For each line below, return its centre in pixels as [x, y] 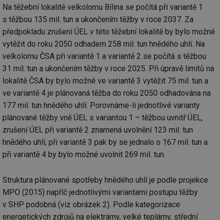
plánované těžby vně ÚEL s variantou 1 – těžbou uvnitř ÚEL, [103, 118]
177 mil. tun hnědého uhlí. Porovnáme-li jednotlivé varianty [101, 106]
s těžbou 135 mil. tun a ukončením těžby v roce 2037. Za [98, 20]
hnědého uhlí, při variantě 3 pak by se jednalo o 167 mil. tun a [105, 142]
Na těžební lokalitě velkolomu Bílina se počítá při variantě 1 [103, 7]
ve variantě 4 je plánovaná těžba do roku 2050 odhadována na [107, 93]
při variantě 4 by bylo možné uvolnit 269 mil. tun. [84, 155]
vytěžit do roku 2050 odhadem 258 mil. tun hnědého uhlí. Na [104, 44]
